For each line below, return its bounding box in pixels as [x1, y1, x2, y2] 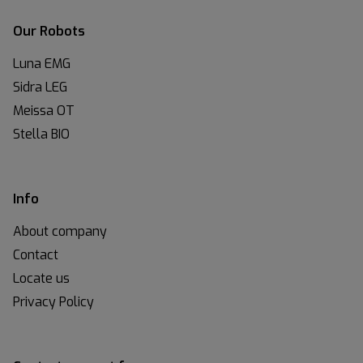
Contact [13, 246, 58, 263]
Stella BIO [13, 126, 70, 143]
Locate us [13, 270, 70, 287]
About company [13, 223, 107, 240]
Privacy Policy [13, 293, 94, 310]
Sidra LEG [13, 79, 67, 96]
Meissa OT [13, 102, 75, 119]
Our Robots [13, 23, 85, 40]
